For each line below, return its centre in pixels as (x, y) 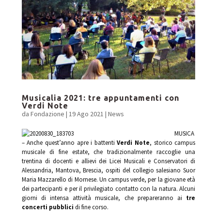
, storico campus (173, 142)
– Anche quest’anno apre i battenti (69, 142)
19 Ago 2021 (86, 114)
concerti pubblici (47, 207)
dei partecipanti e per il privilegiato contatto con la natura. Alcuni (108, 188)
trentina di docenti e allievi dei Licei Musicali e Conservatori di (108, 161)
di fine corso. (91, 207)
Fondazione (47, 114)
